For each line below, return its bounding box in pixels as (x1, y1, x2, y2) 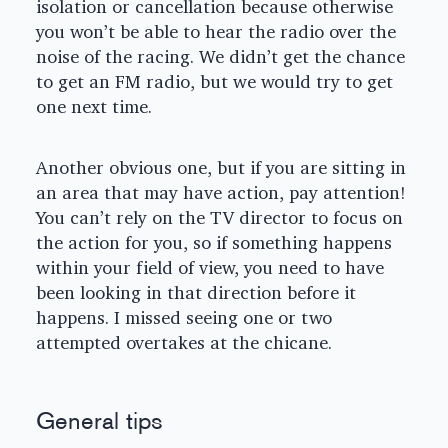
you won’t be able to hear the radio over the (36, 21, 396, 43)
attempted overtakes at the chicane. (36, 332, 332, 354)
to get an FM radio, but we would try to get (36, 71, 393, 93)
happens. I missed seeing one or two (36, 307, 332, 329)
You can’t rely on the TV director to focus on (36, 207, 403, 229)
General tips (36, 406, 163, 435)
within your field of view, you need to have (36, 257, 384, 279)
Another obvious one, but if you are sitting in (36, 157, 406, 179)
